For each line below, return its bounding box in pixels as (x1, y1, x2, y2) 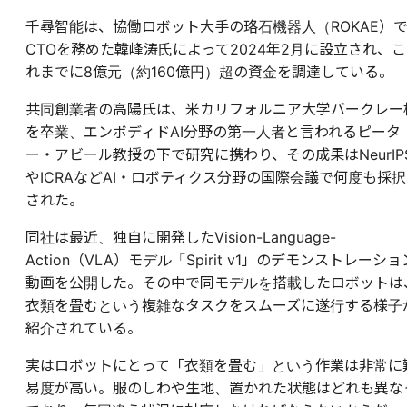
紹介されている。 (25, 319, 142, 338)
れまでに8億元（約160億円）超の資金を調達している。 (25, 63, 393, 82)
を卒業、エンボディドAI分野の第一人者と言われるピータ (25, 123, 401, 142)
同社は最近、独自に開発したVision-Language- (25, 228, 336, 247)
